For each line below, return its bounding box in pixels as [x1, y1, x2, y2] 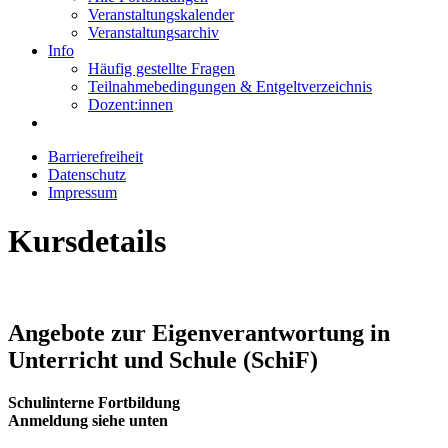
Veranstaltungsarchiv [88, 24, 219, 41]
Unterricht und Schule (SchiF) [8, 346, 318, 373]
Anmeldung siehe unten [8, 411, 168, 429]
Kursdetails [8, 223, 166, 260]
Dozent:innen [88, 96, 173, 113]
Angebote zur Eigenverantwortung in [8, 319, 390, 346]
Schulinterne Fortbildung [8, 393, 180, 411]
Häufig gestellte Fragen [88, 60, 235, 77]
